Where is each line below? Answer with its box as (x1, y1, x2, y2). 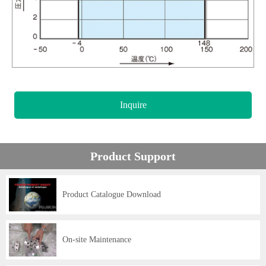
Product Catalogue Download (62, 189, 161, 199)
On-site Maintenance (62, 235, 131, 244)
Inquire (119, 100, 147, 110)
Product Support (90, 149, 176, 163)
